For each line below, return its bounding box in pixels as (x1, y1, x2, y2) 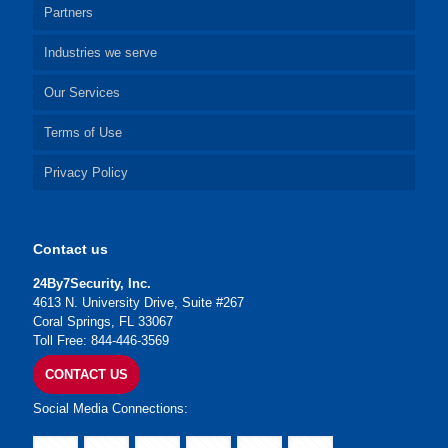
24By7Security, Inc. (33, 276, 151, 292)
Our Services (44, 85, 120, 101)
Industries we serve (44, 45, 157, 61)
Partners (44, 5, 93, 21)
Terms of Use (44, 125, 122, 141)
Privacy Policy (44, 165, 128, 181)
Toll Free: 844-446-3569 (33, 333, 169, 349)
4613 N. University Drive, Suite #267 (33, 295, 244, 311)
